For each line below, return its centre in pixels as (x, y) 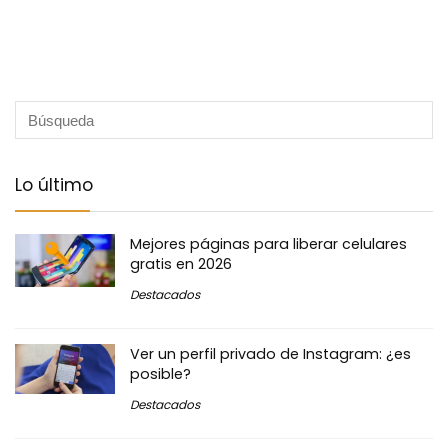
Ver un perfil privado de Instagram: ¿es (270, 354)
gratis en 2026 (181, 264)
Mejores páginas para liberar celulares (268, 244)
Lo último (54, 185)
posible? (160, 374)
